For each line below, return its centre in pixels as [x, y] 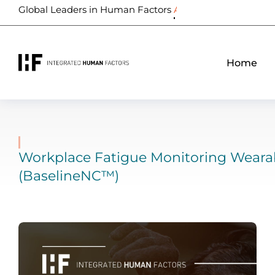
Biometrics [198, 10]
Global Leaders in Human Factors [95, 10]
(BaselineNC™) [69, 176]
